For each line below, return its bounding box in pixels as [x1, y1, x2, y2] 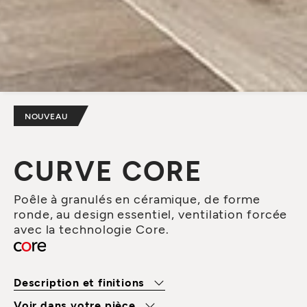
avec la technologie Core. [14, 221, 169, 236]
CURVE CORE [14, 153, 203, 186]
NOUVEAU [25, 110, 68, 121]
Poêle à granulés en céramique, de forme [14, 191, 261, 206]
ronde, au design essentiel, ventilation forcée [14, 206, 288, 221]
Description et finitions [14, 275, 148, 288]
